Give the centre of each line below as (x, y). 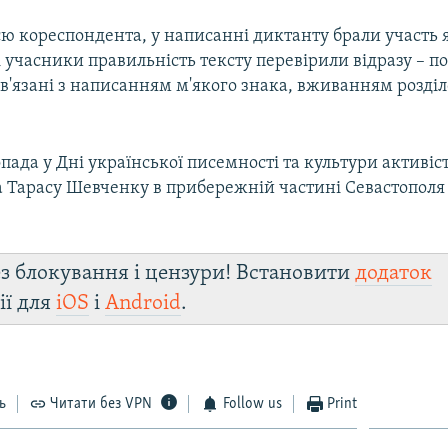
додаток (394, 273)
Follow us (252, 403)
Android (143, 303)
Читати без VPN (101, 403)
